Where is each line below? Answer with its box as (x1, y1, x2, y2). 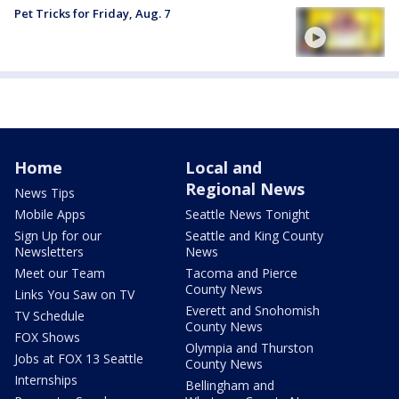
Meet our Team (14, 265, 105, 282)
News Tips (14, 184, 75, 202)
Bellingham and (185, 377, 274, 395)
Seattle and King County (185, 227, 323, 245)
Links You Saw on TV (14, 286, 134, 304)
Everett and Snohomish (185, 302, 320, 320)
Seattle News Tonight (185, 206, 310, 224)
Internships (14, 371, 77, 389)
